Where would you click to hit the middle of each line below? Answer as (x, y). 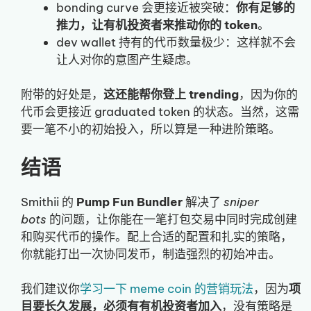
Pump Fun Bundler (129, 202)
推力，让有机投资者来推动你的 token (157, 25)
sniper (241, 202)
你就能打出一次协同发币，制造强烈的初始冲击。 (151, 254)
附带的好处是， (62, 95)
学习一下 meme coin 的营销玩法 (167, 289)
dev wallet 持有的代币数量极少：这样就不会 (176, 42)
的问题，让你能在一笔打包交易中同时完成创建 (172, 219)
